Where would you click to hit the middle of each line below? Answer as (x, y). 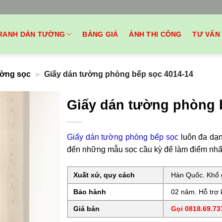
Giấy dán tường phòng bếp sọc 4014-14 (118, 74)
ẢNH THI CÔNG (155, 34)
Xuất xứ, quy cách (103, 175)
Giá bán (86, 208)
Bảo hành (89, 192)
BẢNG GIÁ (100, 34)
